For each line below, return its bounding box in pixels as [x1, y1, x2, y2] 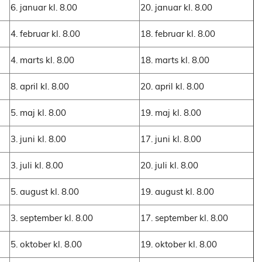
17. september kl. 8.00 [140, 212, 228, 224]
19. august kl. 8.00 [140, 186, 214, 198]
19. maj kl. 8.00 [140, 107, 201, 119]
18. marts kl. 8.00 [140, 54, 209, 66]
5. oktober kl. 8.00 [11, 239, 82, 250]
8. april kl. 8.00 [11, 81, 69, 92]
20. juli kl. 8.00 [140, 160, 198, 171]
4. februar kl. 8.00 [11, 28, 80, 40]
